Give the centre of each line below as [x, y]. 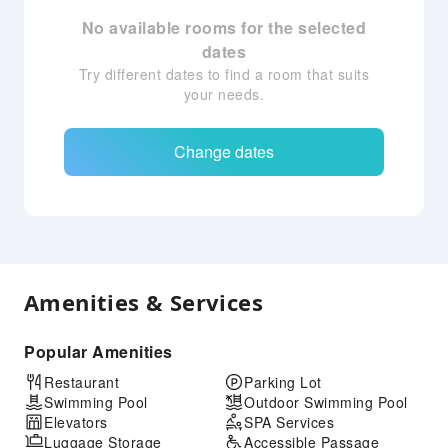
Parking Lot [283, 382]
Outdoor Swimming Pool [326, 402]
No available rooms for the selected [224, 27]
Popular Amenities [98, 351]
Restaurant [81, 382]
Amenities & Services [143, 302]
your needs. [224, 94]
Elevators [76, 422]
